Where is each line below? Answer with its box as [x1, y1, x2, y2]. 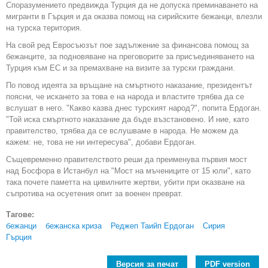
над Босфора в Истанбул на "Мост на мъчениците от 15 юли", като [6, 166, 251, 175]
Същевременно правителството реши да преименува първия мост [6, 155, 247, 164]
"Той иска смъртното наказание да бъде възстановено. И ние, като [6, 115, 249, 124]
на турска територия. [6, 23, 82, 32]
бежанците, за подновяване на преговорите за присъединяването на [6, 52, 254, 61]
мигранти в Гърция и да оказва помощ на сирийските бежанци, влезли [6, 12, 262, 21]
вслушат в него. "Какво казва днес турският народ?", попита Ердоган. [6, 103, 261, 112]
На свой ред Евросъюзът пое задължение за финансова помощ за [6, 41, 249, 50]
